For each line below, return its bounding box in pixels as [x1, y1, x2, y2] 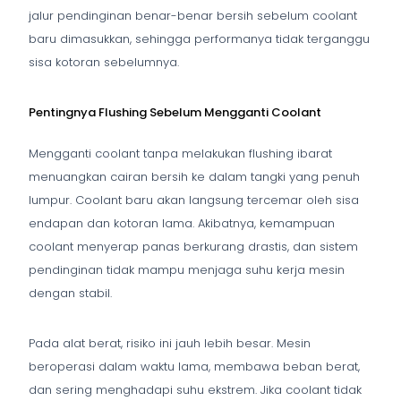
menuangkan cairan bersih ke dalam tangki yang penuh [29, 167, 360, 185]
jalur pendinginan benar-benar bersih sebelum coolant [29, 6, 357, 24]
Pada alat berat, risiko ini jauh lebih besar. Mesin [29, 334, 311, 352]
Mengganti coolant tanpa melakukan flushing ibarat [29, 144, 332, 162]
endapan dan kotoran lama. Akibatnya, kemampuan [29, 214, 335, 232]
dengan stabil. [29, 284, 112, 302]
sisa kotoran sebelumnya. [29, 53, 179, 71]
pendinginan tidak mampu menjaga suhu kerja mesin [29, 260, 345, 278]
